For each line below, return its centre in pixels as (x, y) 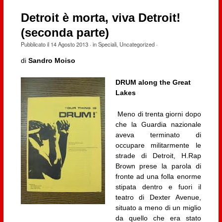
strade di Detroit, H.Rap (158, 156)
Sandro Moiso (52, 61)
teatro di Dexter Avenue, (158, 197)
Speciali (107, 44)
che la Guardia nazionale (158, 125)
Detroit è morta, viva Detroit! (100, 18)
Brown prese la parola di (158, 166)
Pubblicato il (35, 44)
